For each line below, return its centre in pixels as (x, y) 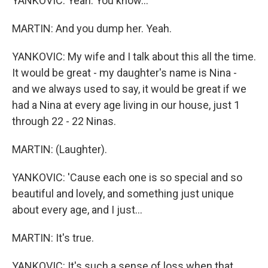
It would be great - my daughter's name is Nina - (124, 73)
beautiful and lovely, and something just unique (123, 194)
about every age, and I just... (77, 210)
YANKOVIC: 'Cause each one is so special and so (127, 177)
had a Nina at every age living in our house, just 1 (126, 105)
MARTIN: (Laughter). (60, 149)
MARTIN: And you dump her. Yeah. (92, 28)
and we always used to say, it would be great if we (129, 89)
